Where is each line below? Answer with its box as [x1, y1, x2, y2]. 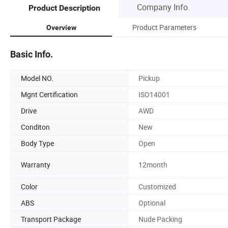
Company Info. [137, 1, 190, 13]
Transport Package [21, 214, 81, 224]
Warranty [21, 160, 50, 170]
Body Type [21, 138, 54, 148]
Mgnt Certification [21, 89, 78, 99]
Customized [138, 181, 176, 191]
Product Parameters [132, 22, 196, 32]
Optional [138, 197, 165, 208]
